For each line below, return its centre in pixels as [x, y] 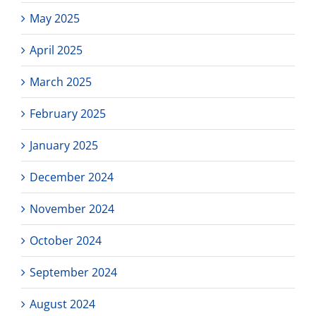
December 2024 [72, 177]
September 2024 [73, 272]
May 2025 [55, 18]
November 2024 [72, 208]
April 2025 [56, 50]
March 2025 [61, 81]
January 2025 [64, 145]
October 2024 [66, 240]
